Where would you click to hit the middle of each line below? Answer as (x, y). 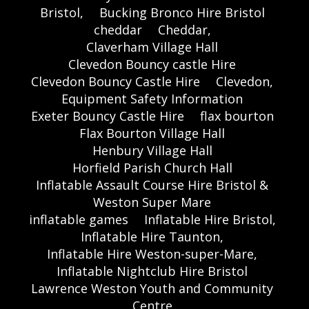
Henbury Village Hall (152, 150)
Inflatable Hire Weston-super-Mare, (152, 253)
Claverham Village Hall (152, 47)
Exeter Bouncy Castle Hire (107, 116)
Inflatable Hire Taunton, (152, 236)
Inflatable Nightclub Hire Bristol (152, 271)
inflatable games (78, 219)
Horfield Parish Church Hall (152, 167)
